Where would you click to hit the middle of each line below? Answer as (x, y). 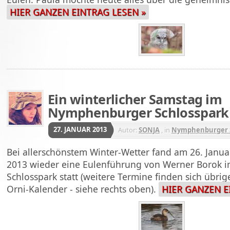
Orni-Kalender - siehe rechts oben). (83, 189)
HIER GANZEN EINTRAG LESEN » (78, 12)
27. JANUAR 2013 (80, 129)
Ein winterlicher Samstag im (135, 99)
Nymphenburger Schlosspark (138, 113)
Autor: (128, 130)
